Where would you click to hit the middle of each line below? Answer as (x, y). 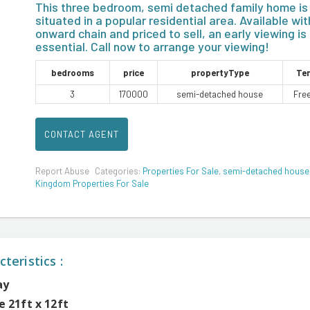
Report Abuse (62, 171)
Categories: (118, 171)
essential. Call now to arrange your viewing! (152, 46)
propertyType (220, 73)
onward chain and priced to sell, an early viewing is (171, 33)
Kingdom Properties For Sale (92, 184)
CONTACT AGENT (81, 135)
